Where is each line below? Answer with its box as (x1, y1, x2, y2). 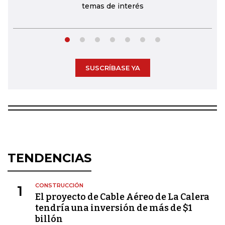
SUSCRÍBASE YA (85, 64, 140, 72)
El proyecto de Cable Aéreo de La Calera (35, 191, 209, 202)
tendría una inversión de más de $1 (35, 202, 192, 213)
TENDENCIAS (8, 151, 91, 165)
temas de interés (81, 2, 144, 11)
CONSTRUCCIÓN (35, 182, 83, 189)
